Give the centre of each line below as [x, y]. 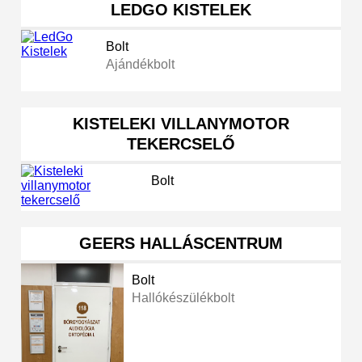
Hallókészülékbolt [183, 298]
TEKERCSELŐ [181, 144]
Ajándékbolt [141, 65]
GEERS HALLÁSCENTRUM [181, 244]
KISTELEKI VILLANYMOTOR [181, 124]
